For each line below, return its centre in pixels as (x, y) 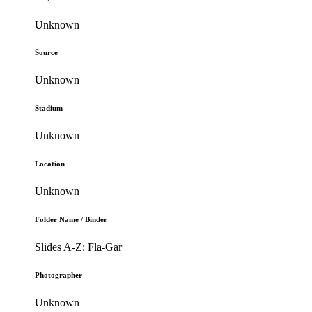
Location (50, 164)
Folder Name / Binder (71, 220)
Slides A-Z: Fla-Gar (79, 247)
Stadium (49, 108)
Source (47, 53)
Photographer (59, 275)
